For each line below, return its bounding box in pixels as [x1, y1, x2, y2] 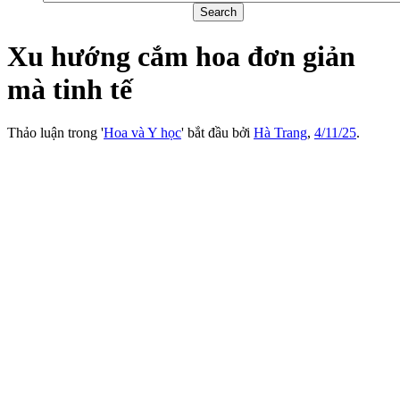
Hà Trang [254, 125, 307, 141]
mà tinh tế [7, 73, 132, 106]
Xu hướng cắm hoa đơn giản [7, 40, 355, 73]
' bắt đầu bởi [181, 125, 254, 141]
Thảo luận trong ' [7, 125, 104, 141]
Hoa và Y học [104, 125, 181, 141]
